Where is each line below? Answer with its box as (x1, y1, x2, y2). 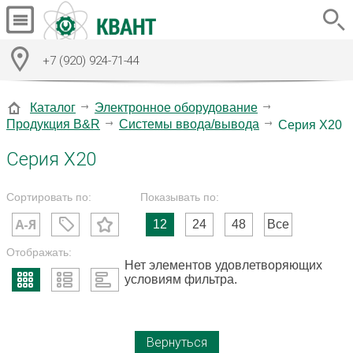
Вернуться (146, 334, 207, 350)
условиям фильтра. (124, 272, 237, 286)
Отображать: (6, 245, 72, 258)
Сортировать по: (6, 190, 91, 203)
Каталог (30, 100, 76, 114)
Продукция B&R (6, 117, 100, 131)
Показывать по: (140, 190, 219, 203)
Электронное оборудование (95, 100, 258, 114)
